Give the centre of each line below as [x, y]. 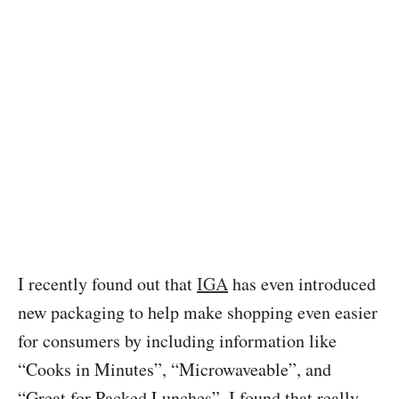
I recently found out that [107, 284]
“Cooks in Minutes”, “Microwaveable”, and [175, 369]
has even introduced [302, 284]
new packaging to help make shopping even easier [198, 312]
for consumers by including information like [177, 341]
